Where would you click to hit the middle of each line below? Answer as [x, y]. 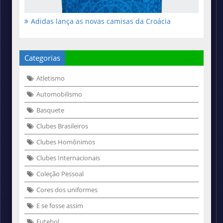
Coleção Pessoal [60, 173]
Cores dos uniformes [67, 189]
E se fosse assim [60, 205]
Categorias [42, 57]
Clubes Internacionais [68, 158]
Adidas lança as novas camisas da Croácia [101, 21]
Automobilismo [59, 94]
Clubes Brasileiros [62, 126]
